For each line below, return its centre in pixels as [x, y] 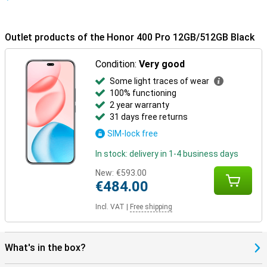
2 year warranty [140, 105]
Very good [162, 64]
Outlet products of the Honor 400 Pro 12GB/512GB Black [130, 37]
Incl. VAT [110, 207]
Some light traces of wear [160, 81]
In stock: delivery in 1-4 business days [167, 154]
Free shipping [151, 207]
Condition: [117, 64]
